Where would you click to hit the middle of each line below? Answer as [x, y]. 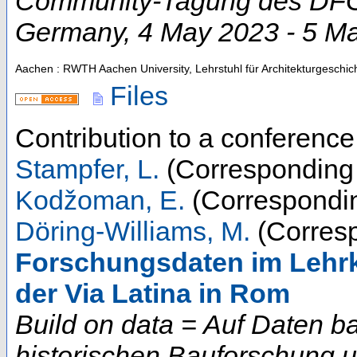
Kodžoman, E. [100, 200]
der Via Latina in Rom [153, 294]
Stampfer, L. [87, 169]
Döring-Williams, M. [133, 231]
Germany [69, 32]
